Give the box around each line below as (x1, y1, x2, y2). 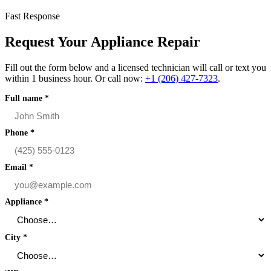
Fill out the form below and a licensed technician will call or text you (5, 62, 266, 73)
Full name (5, 93, 45, 103)
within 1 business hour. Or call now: (5, 73, 145, 83)
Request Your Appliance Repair (5, 33, 200, 50)
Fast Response (5, 11, 60, 22)
